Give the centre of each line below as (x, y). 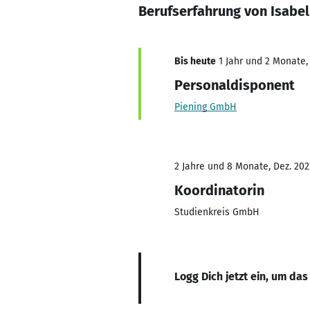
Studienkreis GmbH (217, 212)
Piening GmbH (206, 107)
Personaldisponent (235, 85)
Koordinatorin (219, 190)
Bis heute (195, 61)
